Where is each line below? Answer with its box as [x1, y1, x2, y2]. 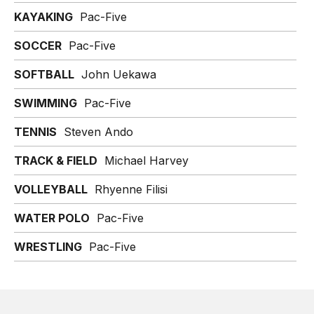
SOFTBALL [14, 67, 74, 81]
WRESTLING [14, 240, 82, 254]
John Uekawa [81, 67, 156, 81]
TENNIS [14, 125, 57, 139]
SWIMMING [14, 96, 77, 110]
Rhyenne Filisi [88, 182, 168, 196]
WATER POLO [14, 211, 90, 225]
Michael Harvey [97, 153, 189, 168]
